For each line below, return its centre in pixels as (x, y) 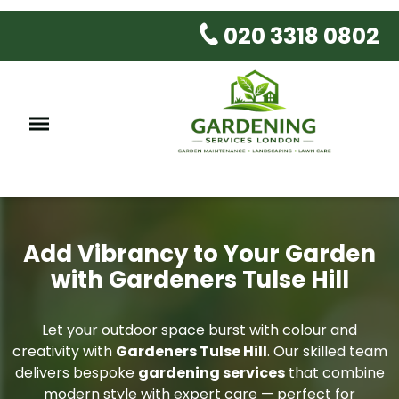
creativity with (64, 351)
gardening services (211, 372)
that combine (334, 372)
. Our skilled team (327, 351)
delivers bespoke (76, 372)
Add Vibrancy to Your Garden (199, 253)
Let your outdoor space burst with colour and (199, 330)
